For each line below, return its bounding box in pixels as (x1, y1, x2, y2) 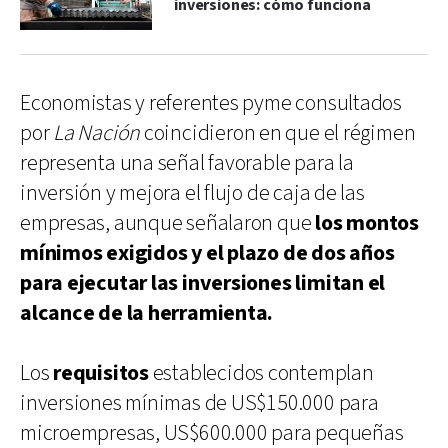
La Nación (53, 118, 141, 148)
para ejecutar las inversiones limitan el (20, 268, 386, 298)
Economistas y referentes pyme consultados (20, 88, 402, 118)
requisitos (53, 358, 149, 388)
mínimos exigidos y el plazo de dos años (20, 238, 395, 268)
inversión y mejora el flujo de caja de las (20, 178, 365, 208)
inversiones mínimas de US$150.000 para (20, 388, 379, 418)
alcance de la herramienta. (20, 298, 274, 328)
